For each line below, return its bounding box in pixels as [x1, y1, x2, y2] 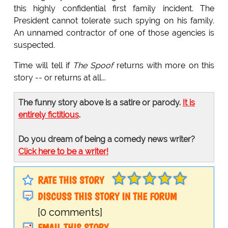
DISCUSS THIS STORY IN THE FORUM [37, 190, 177, 203]
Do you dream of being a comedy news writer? [18, 134, 195, 144]
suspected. [13, 40, 55, 50]
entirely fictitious [18, 109, 79, 120]
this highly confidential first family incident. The [13, 3, 215, 13]
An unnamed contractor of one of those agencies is [13, 27, 215, 38]
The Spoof [73, 60, 113, 70]
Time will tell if [13, 60, 73, 70]
